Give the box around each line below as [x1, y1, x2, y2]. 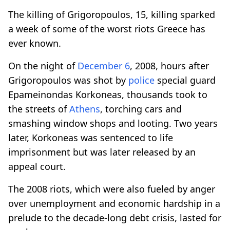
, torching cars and [100, 102, 182, 115]
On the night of [8, 59, 78, 72]
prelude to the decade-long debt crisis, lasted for [8, 211, 221, 224]
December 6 [78, 59, 130, 72]
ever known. [8, 36, 61, 49]
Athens [69, 102, 100, 115]
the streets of [8, 102, 69, 115]
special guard [155, 73, 216, 86]
